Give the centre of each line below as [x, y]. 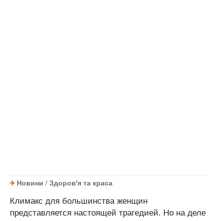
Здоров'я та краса [81, 183]
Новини [30, 183]
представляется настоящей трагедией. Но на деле [108, 213]
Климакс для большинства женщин [79, 201]
